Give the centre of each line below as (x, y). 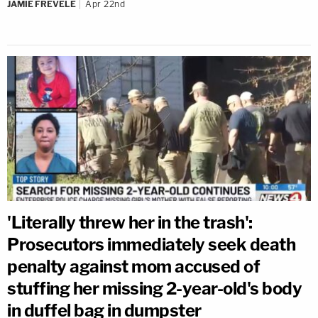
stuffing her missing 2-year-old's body (154, 289)
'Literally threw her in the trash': (130, 223)
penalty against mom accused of (133, 267)
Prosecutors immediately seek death (151, 245)
